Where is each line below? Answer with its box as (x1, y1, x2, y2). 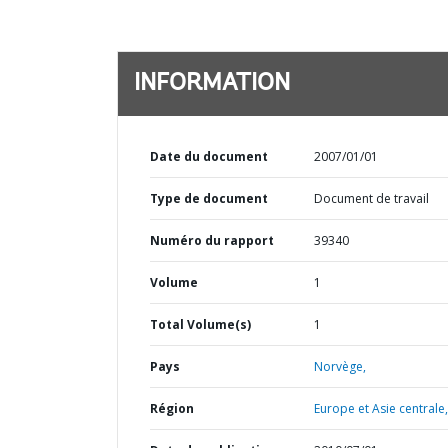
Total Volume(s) (150, 316, 251, 333)
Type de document (150, 190, 268, 207)
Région (150, 400, 194, 417)
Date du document (150, 148, 268, 165)
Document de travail (313, 190, 429, 207)
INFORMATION (134, 72, 290, 96)
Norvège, (313, 358, 366, 375)
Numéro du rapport (150, 232, 274, 249)
